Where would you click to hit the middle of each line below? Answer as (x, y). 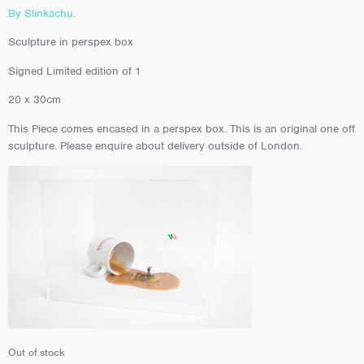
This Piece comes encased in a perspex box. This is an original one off (182, 128)
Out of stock (37, 353)
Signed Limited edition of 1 (75, 71)
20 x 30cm (35, 100)
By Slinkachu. (42, 13)
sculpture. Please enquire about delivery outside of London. (155, 145)
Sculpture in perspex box (71, 42)
